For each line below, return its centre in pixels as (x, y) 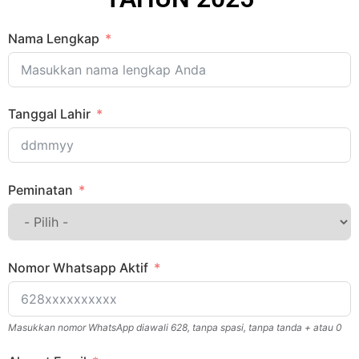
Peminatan (40, 190)
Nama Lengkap (54, 38)
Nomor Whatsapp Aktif (78, 267)
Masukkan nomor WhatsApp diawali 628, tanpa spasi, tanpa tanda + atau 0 (175, 327)
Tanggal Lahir (49, 114)
